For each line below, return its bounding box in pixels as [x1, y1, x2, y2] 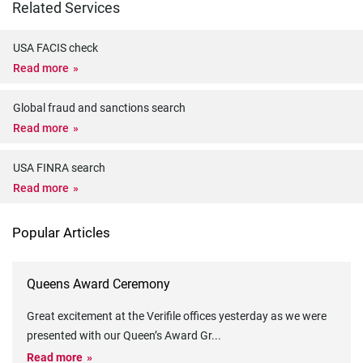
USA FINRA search [13, 161, 105, 174]
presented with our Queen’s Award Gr [27, 329, 211, 342]
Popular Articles [12, 224, 110, 241]
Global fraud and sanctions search [13, 101, 186, 114]
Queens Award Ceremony [27, 276, 170, 292]
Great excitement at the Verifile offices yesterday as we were [27, 310, 327, 322]
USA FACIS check [13, 41, 98, 54]
